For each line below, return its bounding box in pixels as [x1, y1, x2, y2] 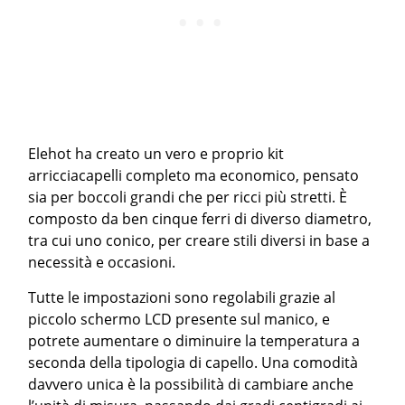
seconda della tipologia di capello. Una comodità [28, 352, 359, 372]
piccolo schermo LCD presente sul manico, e [28, 308, 331, 329]
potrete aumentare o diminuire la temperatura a [28, 330, 361, 351]
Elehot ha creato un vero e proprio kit [28, 143, 285, 164]
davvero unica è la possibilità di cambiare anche [28, 373, 354, 394]
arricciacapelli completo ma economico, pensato [28, 165, 360, 185]
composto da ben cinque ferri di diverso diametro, [28, 208, 372, 229]
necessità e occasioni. [28, 251, 176, 272]
